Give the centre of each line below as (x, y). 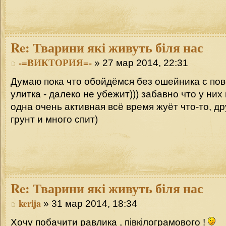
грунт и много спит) (54, 119)
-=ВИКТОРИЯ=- (55, 63)
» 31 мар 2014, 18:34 (89, 204)
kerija (30, 203)
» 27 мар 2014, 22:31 (140, 63)
